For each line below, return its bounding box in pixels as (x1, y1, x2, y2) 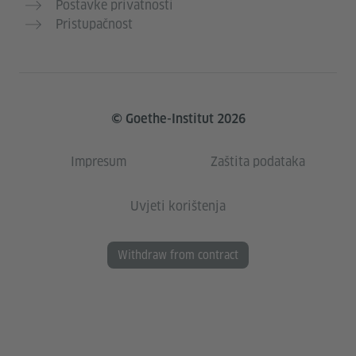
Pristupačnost (56, 16, 133, 33)
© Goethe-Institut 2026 (110, 111, 246, 127)
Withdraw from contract (118, 248, 238, 263)
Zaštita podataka (210, 153, 305, 171)
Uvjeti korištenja (130, 198, 226, 215)
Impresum (71, 153, 126, 171)
